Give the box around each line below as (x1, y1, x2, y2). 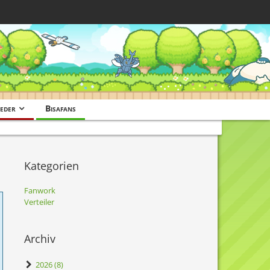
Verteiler (24, 196, 54, 207)
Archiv (24, 231, 55, 246)
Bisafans (45, 102, 76, 114)
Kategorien (24, 159, 79, 173)
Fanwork (24, 185, 55, 196)
